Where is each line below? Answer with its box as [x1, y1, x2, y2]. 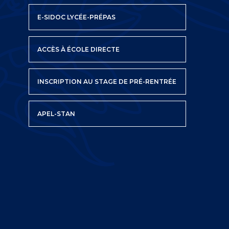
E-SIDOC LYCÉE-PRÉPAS [37, 13, 116, 21]
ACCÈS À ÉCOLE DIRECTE [37, 45, 120, 54]
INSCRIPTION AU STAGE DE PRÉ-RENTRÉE [37, 78, 177, 86]
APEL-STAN [37, 110, 76, 118]
